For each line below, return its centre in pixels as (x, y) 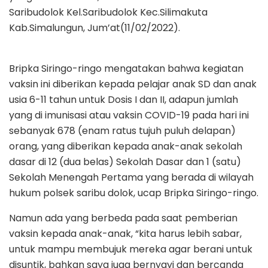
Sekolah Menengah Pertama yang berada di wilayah (131, 177)
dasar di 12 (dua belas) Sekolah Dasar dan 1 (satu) (125, 162)
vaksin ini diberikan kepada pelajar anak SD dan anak (133, 84)
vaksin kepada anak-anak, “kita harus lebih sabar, (125, 233)
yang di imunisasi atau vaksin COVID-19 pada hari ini (129, 115)
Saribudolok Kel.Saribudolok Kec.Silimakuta (108, 12)
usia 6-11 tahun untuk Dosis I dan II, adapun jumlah (124, 99)
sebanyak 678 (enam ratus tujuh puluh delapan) (122, 130)
